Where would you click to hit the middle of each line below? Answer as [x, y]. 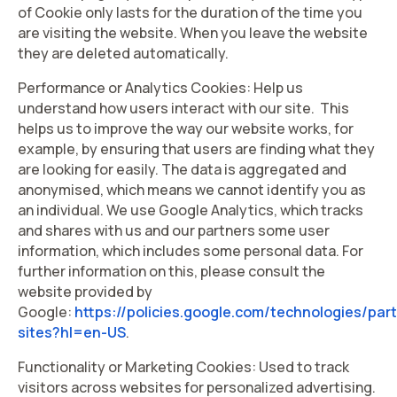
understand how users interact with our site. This [183, 108]
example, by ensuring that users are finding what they [196, 149]
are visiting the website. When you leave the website [193, 33]
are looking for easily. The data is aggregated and [182, 169]
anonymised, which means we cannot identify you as [192, 190]
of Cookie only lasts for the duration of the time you [190, 12]
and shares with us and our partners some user [174, 230]
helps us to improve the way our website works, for [186, 128]
